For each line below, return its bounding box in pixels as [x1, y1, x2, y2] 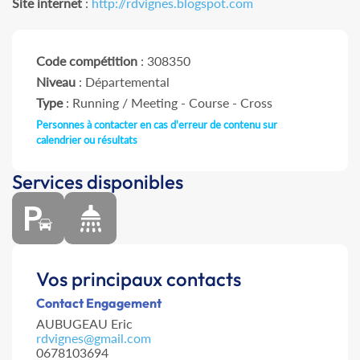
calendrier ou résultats [36, 133, 137, 147]
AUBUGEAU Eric [36, 316, 133, 332]
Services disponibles [12, 170, 183, 194]
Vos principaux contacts [36, 267, 241, 292]
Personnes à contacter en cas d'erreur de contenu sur [36, 118, 277, 132]
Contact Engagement [36, 295, 162, 312]
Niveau [36, 74, 76, 90]
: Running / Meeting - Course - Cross [63, 95, 272, 111]
